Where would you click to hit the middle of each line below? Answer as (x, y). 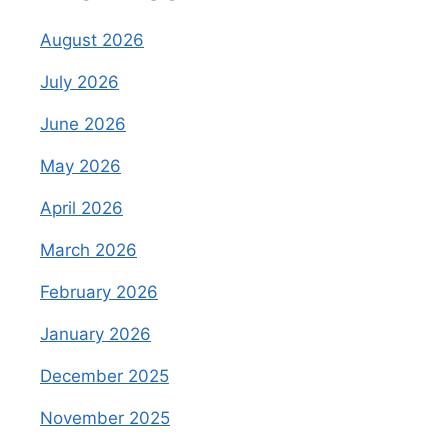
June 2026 (83, 123)
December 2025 (104, 375)
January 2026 (95, 333)
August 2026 (92, 39)
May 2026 (80, 165)
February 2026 (99, 291)
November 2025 (105, 417)
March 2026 (88, 249)
